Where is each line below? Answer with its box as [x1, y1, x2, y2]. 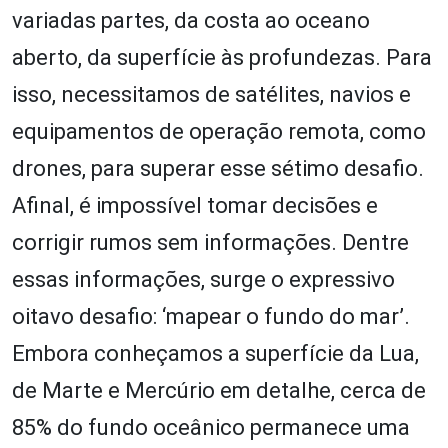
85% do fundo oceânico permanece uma [12, 414, 410, 440]
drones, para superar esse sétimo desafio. [12, 155, 424, 181]
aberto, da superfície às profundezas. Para [12, 44, 432, 70]
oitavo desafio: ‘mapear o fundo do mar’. [12, 303, 410, 329]
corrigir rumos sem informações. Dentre [12, 229, 409, 255]
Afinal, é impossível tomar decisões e [12, 192, 378, 218]
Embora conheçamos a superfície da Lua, [12, 340, 419, 366]
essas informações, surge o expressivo [12, 266, 395, 292]
